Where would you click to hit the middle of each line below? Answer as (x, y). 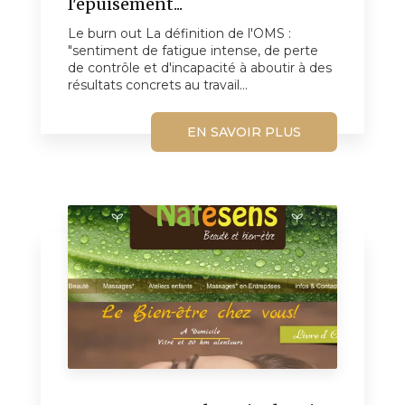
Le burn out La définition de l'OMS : (179, 33)
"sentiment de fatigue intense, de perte (193, 50)
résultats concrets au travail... (158, 85)
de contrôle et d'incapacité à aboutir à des (200, 67)
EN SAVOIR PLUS (244, 132)
